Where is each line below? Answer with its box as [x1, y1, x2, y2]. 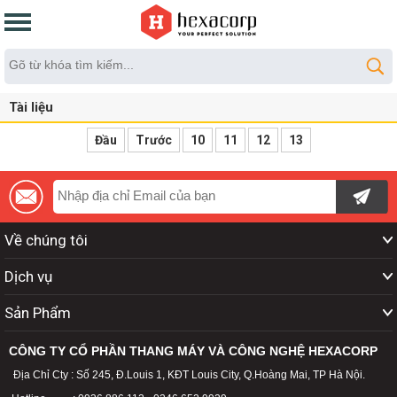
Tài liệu [9, 99, 53, 115]
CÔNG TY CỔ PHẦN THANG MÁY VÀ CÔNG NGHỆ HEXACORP [9, 344, 378, 358]
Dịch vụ [4, 268, 52, 285]
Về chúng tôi [4, 231, 88, 249]
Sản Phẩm [4, 304, 71, 322]
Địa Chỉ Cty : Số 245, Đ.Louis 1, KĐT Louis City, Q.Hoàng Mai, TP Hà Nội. [13, 369, 365, 381]
